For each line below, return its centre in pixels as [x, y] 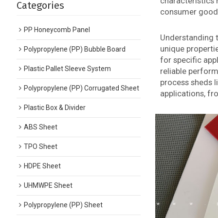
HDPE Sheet [42, 166]
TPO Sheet [40, 146]
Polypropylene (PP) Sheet [63, 205]
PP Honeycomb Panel [57, 30]
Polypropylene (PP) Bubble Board [74, 49]
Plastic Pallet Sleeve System [67, 69]
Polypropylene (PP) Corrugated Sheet [81, 88]
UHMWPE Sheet [48, 185]
